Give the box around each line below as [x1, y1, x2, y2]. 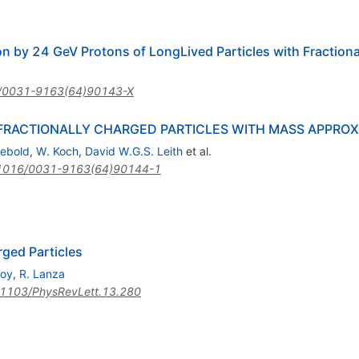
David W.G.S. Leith [84, 143, 183, 158]
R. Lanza [18, 266, 65, 280]
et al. [182, 143, 212, 158]
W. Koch [35, 143, 79, 158]
